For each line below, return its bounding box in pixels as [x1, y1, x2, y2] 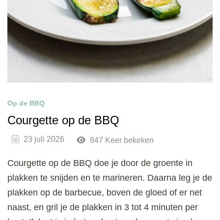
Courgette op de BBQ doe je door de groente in [7, 158, 192, 168]
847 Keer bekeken [87, 136, 154, 145]
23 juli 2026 [24, 135, 64, 144]
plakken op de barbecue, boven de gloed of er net [7, 188, 202, 198]
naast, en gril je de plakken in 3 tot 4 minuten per [7, 202, 198, 213]
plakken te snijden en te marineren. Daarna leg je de [7, 173, 212, 183]
